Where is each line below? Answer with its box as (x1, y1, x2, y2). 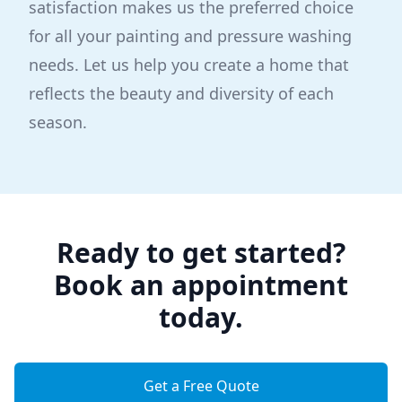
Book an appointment (54, 267, 348, 303)
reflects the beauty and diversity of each (29, 83, 334, 104)
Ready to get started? (57, 234, 345, 271)
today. (159, 299, 243, 336)
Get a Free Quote (143, 376, 259, 396)
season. (29, 111, 87, 133)
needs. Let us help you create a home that (29, 54, 349, 75)
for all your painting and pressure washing (29, 25, 352, 47)
